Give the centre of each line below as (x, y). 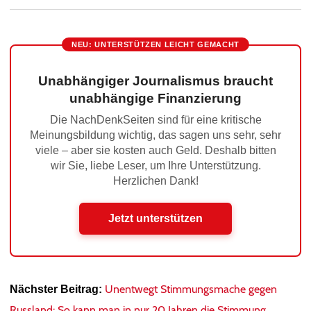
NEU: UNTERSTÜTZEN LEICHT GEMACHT (155, 45)
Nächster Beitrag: (56, 289)
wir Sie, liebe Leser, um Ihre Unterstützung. (155, 166)
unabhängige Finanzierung (155, 99)
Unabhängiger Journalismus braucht (155, 81)
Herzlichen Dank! (155, 181)
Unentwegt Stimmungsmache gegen (191, 289)
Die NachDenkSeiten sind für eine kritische (155, 120)
